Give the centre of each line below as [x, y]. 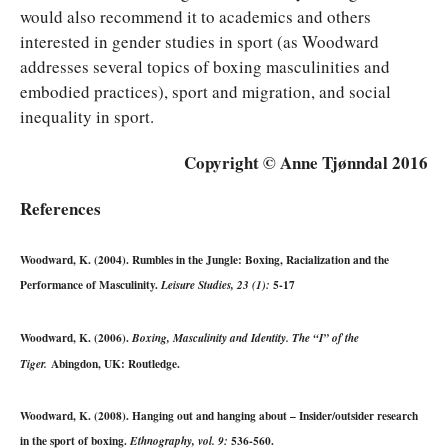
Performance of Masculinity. [90, 285]
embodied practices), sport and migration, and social [205, 91]
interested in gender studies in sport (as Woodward [199, 41]
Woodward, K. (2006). [76, 337]
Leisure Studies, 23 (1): [217, 285]
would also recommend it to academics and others [195, 16]
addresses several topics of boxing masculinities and [205, 66]
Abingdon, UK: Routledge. [113, 363]
